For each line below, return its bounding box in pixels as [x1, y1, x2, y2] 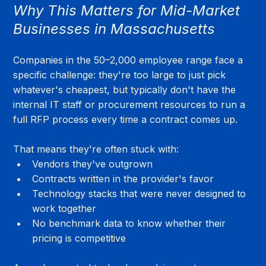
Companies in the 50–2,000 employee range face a [13, 53, 246, 66]
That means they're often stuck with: [13, 142, 179, 155]
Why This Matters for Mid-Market [13, 1, 245, 19]
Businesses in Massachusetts [13, 20, 216, 37]
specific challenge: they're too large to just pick [13, 68, 229, 81]
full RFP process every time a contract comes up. [13, 113, 238, 125]
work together [32, 202, 97, 214]
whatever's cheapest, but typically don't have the [13, 83, 239, 96]
